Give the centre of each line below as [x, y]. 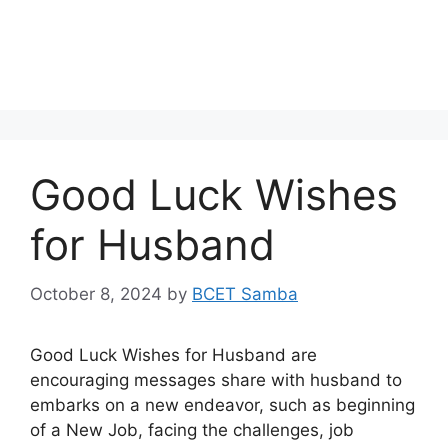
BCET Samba [245, 293]
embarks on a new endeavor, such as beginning [222, 404]
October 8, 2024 [96, 293]
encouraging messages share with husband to [216, 379]
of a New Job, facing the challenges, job [192, 429]
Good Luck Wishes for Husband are [173, 354]
